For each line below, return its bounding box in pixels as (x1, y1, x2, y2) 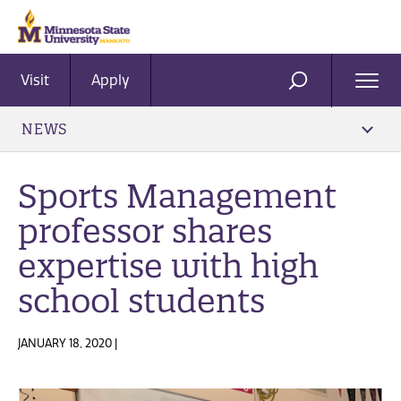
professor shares (18, 210, 272, 251)
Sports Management (18, 175, 337, 216)
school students (18, 280, 265, 320)
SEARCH (296, 79, 358, 97)
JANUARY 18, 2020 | (18, 337, 117, 351)
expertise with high (18, 245, 319, 286)
